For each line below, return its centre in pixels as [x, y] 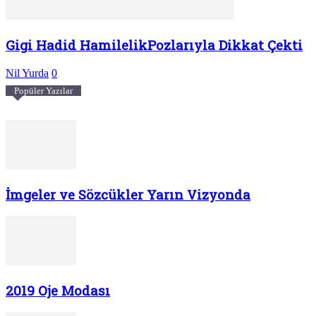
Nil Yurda [27, 73]
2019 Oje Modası [58, 291]
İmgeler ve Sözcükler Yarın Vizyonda [128, 194]
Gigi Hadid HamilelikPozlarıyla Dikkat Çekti [154, 45]
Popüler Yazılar [43, 90]
